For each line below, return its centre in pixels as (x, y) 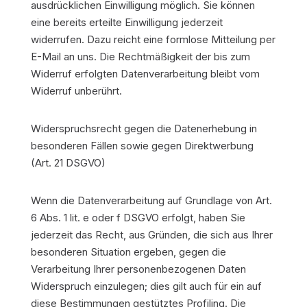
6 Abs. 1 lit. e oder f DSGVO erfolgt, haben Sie (138, 218)
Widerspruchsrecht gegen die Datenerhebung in (144, 128)
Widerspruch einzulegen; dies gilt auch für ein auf (146, 286)
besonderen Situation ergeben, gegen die (128, 252)
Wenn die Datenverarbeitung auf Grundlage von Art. (151, 200)
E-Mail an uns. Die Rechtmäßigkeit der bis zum (140, 57)
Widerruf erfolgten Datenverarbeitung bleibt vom (145, 74)
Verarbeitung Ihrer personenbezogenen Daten (138, 269)
